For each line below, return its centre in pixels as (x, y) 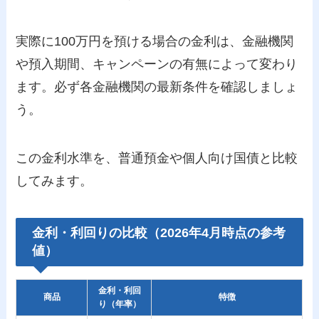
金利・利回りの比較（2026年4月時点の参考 (158, 233)
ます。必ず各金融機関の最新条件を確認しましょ (157, 87)
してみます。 (54, 181)
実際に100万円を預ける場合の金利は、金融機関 (155, 42)
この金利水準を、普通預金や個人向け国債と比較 (157, 158)
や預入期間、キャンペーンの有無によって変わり (157, 64)
